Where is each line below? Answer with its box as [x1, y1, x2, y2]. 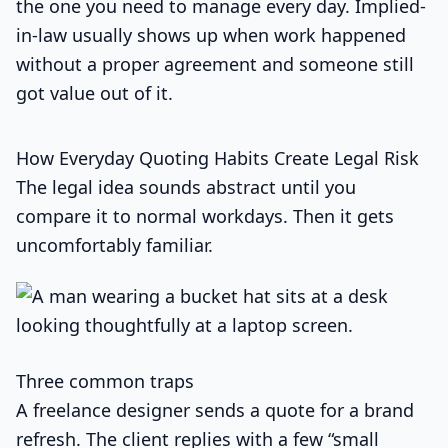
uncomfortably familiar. [16, 232, 213, 257]
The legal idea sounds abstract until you [16, 174, 356, 199]
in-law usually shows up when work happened [16, 22, 406, 47]
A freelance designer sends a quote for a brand [16, 397, 414, 422]
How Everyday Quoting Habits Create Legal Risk [16, 145, 419, 170]
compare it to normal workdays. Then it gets [16, 203, 394, 228]
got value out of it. [16, 80, 173, 105]
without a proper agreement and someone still [16, 51, 414, 76]
